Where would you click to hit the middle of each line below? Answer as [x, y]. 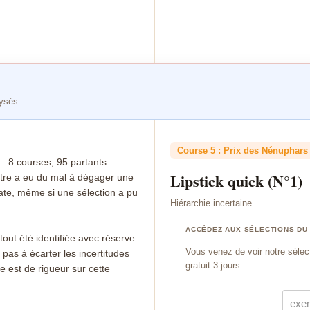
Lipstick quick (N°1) [236, 181]
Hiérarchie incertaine [211, 203]
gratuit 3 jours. [214, 265]
